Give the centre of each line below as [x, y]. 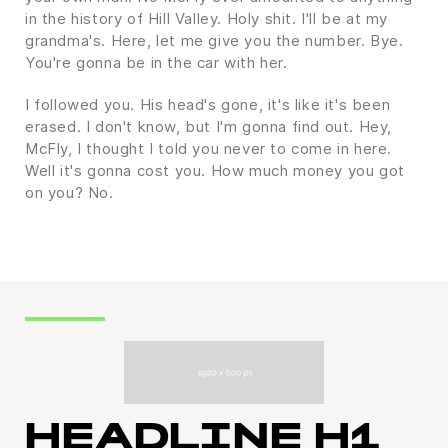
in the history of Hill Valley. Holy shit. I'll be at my [207, 18]
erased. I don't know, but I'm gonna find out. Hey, [209, 126]
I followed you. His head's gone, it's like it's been [208, 104]
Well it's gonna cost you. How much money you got [215, 170]
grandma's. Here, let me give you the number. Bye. [214, 40]
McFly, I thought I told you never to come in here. [209, 148]
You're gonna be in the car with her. [156, 62]
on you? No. [69, 192]
